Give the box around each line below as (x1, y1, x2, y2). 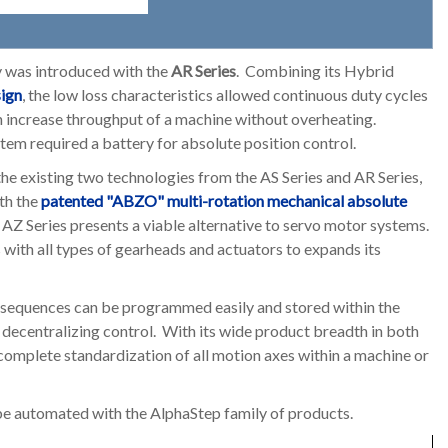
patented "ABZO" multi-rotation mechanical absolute (41, 191, 407, 210)
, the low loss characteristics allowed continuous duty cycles (22, 85, 428, 104)
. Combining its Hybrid (236, 61, 394, 80)
